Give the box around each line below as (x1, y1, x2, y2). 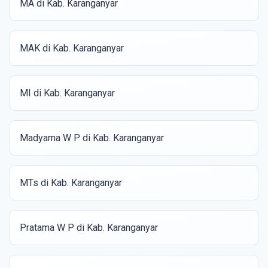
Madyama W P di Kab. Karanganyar (20, 132, 164, 144)
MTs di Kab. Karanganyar (20, 177, 122, 188)
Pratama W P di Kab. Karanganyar (20, 222, 158, 233)
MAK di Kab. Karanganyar (20, 42, 124, 54)
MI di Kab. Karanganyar (20, 87, 115, 99)
